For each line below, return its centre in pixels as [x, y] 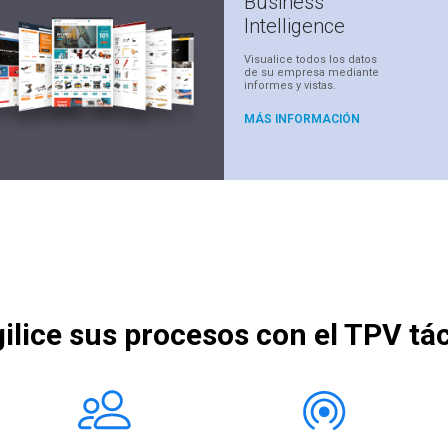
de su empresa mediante [311, 73]
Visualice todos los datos [310, 60]
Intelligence [294, 26]
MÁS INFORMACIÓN [302, 119]
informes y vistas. [290, 86]
